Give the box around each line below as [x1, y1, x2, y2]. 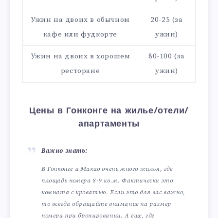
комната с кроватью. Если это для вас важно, [41, 188, 185, 196]
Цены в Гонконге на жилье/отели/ [29, 106, 189, 116]
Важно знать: [41, 147, 88, 155]
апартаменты [78, 119, 140, 129]
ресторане [60, 66, 100, 75]
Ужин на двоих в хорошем [30, 52, 130, 61]
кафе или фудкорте [43, 30, 118, 39]
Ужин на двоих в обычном [31, 15, 130, 24]
